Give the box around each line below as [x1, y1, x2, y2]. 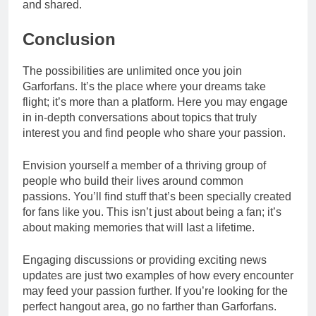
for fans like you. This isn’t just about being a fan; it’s [23, 205, 281, 218]
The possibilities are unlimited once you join [23, 64, 242, 77]
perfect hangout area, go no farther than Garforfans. [23, 300, 276, 312]
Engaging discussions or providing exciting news [23, 253, 267, 266]
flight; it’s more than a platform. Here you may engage [23, 95, 288, 108]
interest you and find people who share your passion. [23, 126, 286, 139]
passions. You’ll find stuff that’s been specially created [23, 190, 291, 202]
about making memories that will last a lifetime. [23, 221, 255, 233]
